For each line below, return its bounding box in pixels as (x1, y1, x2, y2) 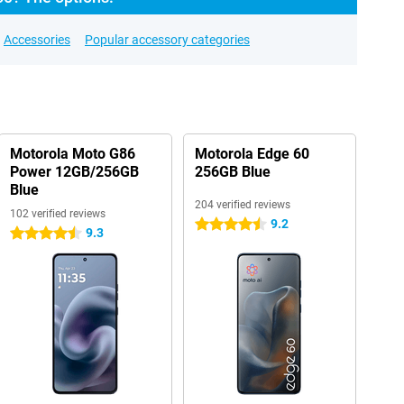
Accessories (4, 32, 70, 47)
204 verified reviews (194, 198, 290, 211)
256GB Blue (194, 163, 271, 180)
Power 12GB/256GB (9, 163, 139, 180)
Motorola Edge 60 (194, 145, 309, 162)
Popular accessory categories (85, 32, 250, 47)
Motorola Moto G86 (9, 145, 135, 162)
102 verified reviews (9, 207, 106, 220)
